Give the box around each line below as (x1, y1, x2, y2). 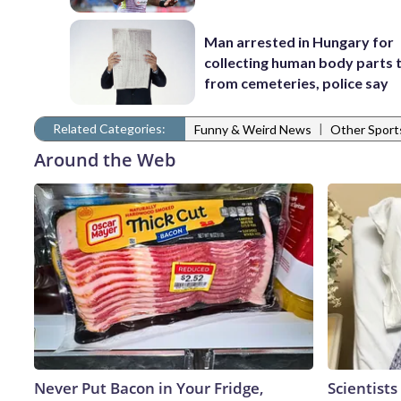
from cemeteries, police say (204, 73, 389, 91)
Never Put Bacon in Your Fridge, (34, 377, 264, 398)
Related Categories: (53, 120, 166, 136)
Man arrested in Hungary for (204, 32, 395, 50)
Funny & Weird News (194, 122, 311, 138)
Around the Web (34, 147, 175, 172)
